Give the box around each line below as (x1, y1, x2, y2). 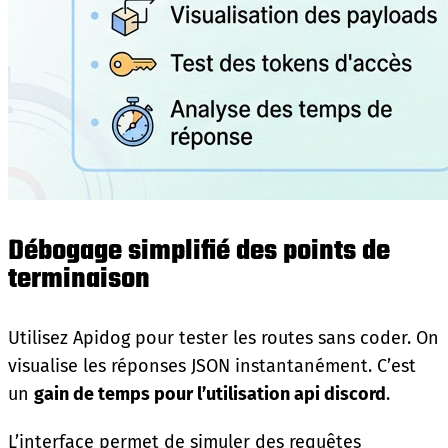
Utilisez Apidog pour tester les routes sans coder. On (8, 326, 439, 349)
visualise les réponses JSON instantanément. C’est (8, 354, 416, 377)
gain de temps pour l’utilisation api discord (34, 382, 386, 405)
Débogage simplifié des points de (8, 229, 390, 273)
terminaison (8, 257, 150, 301)
